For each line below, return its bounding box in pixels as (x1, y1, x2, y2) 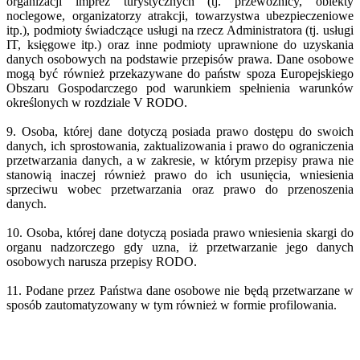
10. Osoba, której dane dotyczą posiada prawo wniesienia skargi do (6, 225, 354, 239)
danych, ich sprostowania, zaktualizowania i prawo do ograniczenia (6, 138, 354, 153)
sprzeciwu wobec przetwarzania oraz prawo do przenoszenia (6, 182, 354, 196)
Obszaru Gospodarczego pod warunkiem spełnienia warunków (6, 80, 354, 95)
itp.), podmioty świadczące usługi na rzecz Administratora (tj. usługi (6, 22, 354, 37)
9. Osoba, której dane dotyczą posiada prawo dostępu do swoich (6, 124, 354, 138)
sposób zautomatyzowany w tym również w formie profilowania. (6, 297, 337, 312)
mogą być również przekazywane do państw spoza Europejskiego (6, 66, 354, 80)
